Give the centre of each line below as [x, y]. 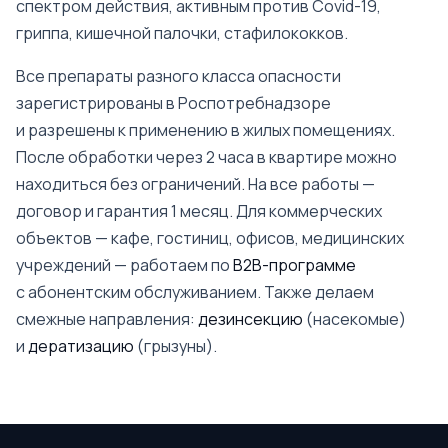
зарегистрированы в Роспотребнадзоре [173, 103]
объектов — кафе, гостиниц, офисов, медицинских [210, 238]
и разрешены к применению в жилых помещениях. [205, 130]
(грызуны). [175, 346]
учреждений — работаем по [124, 265]
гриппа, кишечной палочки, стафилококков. [182, 33]
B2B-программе [294, 265]
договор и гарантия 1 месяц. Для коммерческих [199, 211]
